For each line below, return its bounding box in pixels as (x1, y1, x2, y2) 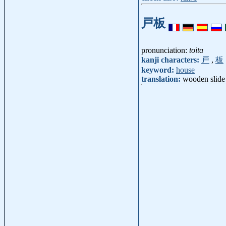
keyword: (141, 66, 176, 75)
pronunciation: (141, 46, 189, 55)
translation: (141, 75, 183, 84)
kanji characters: (141, 55, 201, 65)
